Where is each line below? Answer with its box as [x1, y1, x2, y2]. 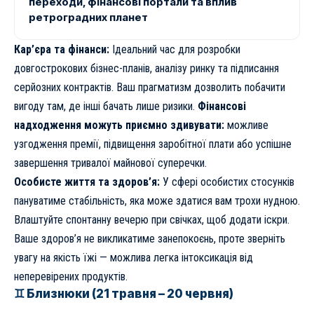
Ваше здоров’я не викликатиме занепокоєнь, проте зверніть [14, 231, 285, 245]
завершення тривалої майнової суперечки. [14, 156, 207, 170]
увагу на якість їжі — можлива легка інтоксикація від [14, 250, 253, 264]
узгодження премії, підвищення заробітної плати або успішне [14, 137, 292, 151]
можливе [224, 118, 268, 132]
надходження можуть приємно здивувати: [14, 118, 224, 132]
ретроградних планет [29, 10, 148, 24]
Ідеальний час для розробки [109, 42, 240, 56]
